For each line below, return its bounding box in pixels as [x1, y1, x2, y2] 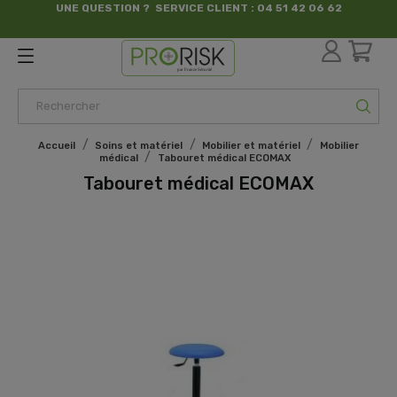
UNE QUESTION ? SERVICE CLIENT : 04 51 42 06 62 [55, 2, 342, 14]
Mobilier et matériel [201, 139, 300, 152]
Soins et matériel [95, 139, 183, 152]
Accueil [38, 139, 76, 152]
